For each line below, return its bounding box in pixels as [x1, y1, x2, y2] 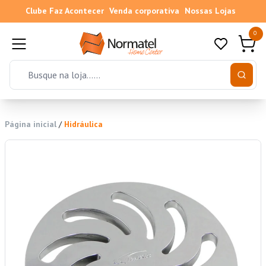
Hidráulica [64, 119, 103, 130]
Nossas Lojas [184, 5, 236, 16]
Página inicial [5, 119, 56, 130]
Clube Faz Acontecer [25, 5, 104, 16]
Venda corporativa [109, 5, 179, 16]
